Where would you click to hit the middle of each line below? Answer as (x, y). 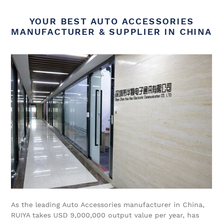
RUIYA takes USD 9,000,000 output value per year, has (105, 215)
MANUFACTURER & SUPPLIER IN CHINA (111, 32)
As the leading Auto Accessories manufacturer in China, (108, 204)
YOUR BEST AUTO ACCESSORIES (111, 21)
